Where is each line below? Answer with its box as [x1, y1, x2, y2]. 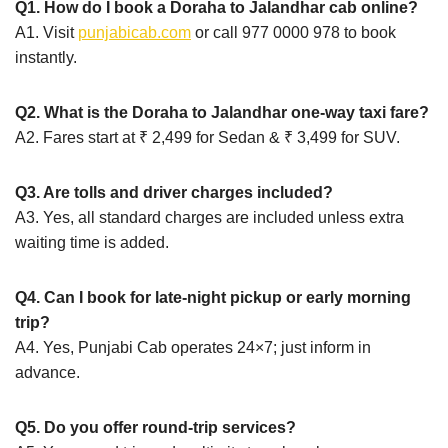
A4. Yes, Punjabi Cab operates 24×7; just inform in [15, 338, 371, 356]
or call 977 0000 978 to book [191, 23, 396, 41]
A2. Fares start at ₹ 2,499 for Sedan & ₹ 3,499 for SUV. [15, 128, 400, 146]
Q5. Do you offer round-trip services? [15, 418, 296, 436]
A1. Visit [15, 23, 78, 41]
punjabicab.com [78, 23, 191, 41]
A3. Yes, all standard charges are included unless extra [15, 208, 404, 226]
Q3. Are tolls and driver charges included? [15, 183, 333, 201]
